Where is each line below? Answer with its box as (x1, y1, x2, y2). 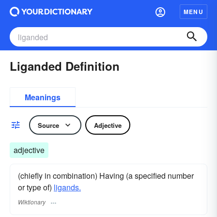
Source (38, 120, 59, 130)
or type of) (18, 182, 54, 193)
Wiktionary (18, 198, 46, 206)
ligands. (54, 182, 81, 193)
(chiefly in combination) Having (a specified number (18, 170, 194, 181)
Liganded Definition (10, 58, 120, 74)
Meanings (25, 92, 61, 103)
